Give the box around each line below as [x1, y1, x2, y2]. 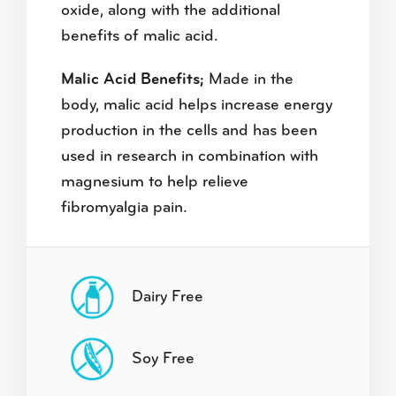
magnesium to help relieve [60, 174, 248, 192]
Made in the [203, 72, 293, 89]
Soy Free [131, 350, 194, 368]
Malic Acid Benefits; [60, 72, 204, 89]
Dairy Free [131, 288, 203, 306]
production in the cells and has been [60, 123, 317, 141]
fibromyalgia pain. [60, 200, 187, 217]
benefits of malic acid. [60, 27, 218, 45]
